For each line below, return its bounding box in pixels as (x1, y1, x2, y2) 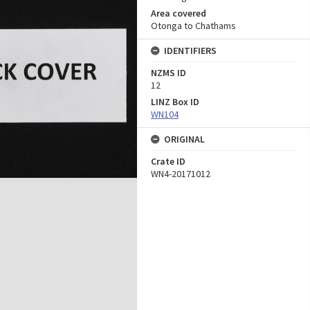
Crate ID (151, 155, 185, 167)
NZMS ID (151, 66, 186, 79)
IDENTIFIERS (164, 44, 217, 57)
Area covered (151, 7, 206, 19)
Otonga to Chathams (151, 19, 236, 32)
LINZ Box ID (151, 95, 199, 108)
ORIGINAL (164, 133, 205, 145)
